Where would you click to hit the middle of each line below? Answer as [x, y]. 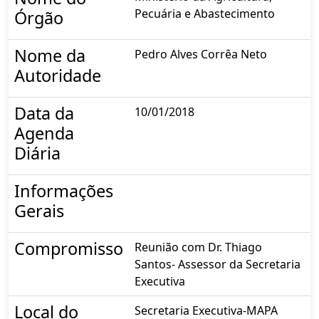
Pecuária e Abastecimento [205, 13]
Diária [37, 153]
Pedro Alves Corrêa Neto [201, 54]
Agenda [44, 133]
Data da [44, 113]
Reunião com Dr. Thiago [198, 247]
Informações [64, 190]
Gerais [39, 210]
